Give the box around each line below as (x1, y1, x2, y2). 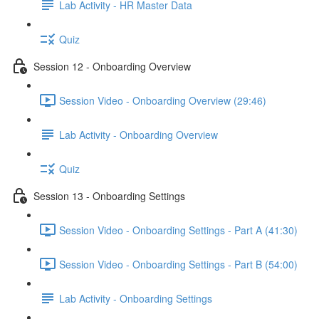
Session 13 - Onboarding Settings (33, 188, 185, 203)
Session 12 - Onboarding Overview (33, 58, 191, 73)
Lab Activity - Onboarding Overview (59, 127, 218, 142)
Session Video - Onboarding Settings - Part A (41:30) (59, 222, 298, 237)
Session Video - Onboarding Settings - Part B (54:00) (59, 256, 298, 271)
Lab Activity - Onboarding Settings (59, 291, 212, 305)
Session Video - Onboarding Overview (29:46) (59, 93, 266, 108)
